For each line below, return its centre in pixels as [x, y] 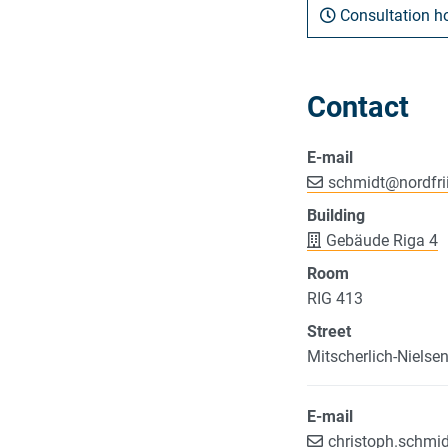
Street [329, 331]
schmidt [356, 182]
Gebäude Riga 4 [381, 240]
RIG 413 [335, 298]
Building [336, 215]
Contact [358, 106]
